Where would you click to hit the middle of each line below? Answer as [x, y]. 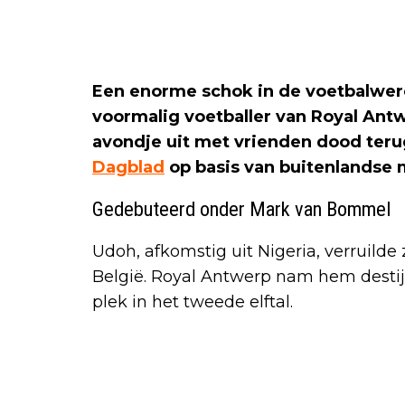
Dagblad [128, 167]
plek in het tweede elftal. [193, 301]
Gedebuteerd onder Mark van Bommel [242, 208]
